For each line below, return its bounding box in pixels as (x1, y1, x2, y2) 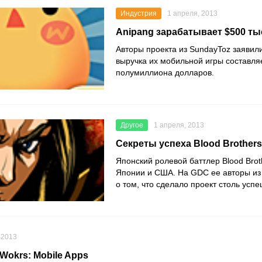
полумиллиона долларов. (116, 68, 214, 78)
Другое (120, 121, 143, 130)
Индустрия (120, 9, 157, 18)
